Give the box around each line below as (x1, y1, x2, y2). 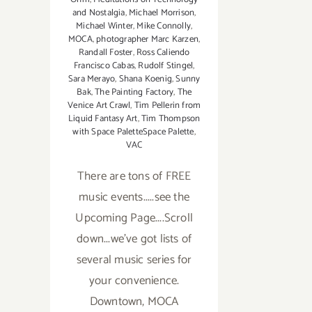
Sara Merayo (68, 71, 116, 86)
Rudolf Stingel (138, 58, 194, 73)
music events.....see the (79, 187, 190, 207)
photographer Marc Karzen (96, 31, 199, 47)
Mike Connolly (136, 18, 191, 33)
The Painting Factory (95, 84, 174, 100)
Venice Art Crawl (68, 97, 131, 113)
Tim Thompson (141, 111, 201, 126)
